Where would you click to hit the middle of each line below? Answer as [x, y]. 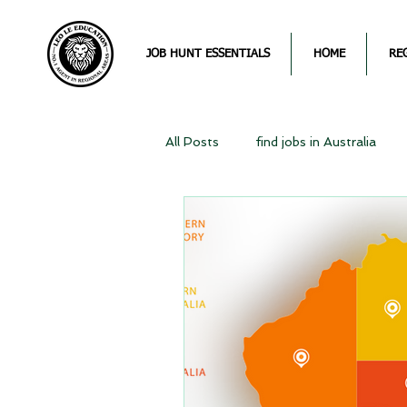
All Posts [192, 141]
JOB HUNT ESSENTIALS [208, 54]
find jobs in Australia [316, 141]
